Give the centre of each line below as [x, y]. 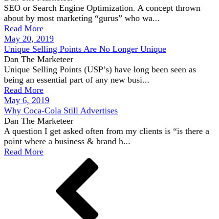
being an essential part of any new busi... [77, 80]
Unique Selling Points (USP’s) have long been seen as [100, 69]
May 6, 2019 [27, 100]
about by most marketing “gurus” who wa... [82, 18]
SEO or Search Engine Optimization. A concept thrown [102, 8]
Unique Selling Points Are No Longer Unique [85, 49]
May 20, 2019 [29, 39]
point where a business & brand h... [67, 141]
